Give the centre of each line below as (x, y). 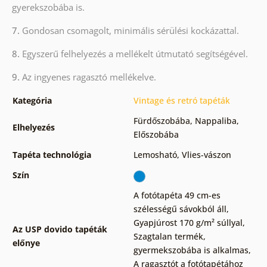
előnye (26, 243)
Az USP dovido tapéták (60, 229)
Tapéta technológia (52, 155)
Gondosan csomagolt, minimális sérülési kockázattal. (130, 31)
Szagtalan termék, (169, 237)
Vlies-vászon (206, 155)
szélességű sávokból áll (180, 209)
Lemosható (155, 155)
